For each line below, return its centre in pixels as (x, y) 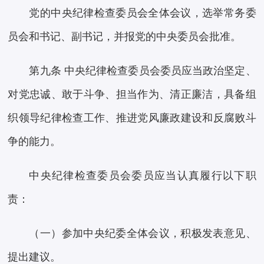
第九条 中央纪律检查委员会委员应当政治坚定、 (143, 71)
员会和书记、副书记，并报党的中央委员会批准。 (125, 37)
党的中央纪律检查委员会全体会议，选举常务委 (143, 13)
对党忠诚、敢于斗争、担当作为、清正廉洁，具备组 (132, 95)
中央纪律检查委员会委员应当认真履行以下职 (143, 176)
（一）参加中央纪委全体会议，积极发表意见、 (143, 234)
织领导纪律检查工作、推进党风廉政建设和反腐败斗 (132, 118)
